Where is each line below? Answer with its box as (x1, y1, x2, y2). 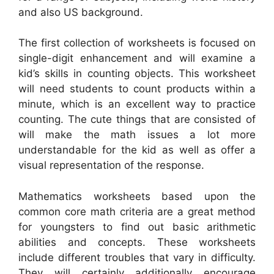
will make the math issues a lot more (18, 128, 256, 141)
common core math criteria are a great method (18, 205, 256, 218)
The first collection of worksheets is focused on (18, 37, 256, 50)
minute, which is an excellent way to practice (18, 98, 256, 111)
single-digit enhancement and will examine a (18, 52, 256, 65)
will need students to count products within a (18, 83, 256, 95)
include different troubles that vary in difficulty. (18, 251, 256, 264)
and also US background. (18, 6, 143, 18)
